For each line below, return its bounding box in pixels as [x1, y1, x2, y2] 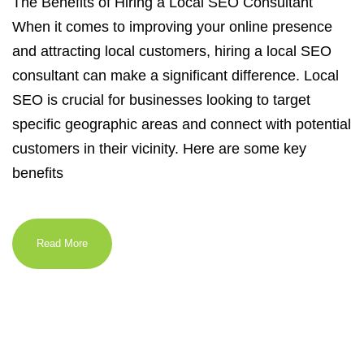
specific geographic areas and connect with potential [12, 116, 351, 132]
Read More [37, 237, 88, 249]
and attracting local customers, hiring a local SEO [12, 43, 331, 59]
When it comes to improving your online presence [12, 19, 332, 35]
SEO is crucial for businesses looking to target [12, 92, 310, 108]
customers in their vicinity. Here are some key [12, 141, 306, 157]
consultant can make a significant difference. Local [12, 67, 339, 84]
